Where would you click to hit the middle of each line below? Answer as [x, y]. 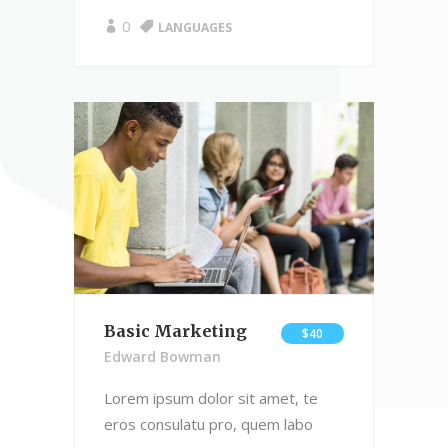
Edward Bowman [162, 357]
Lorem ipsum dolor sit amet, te [211, 398]
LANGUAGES [195, 28]
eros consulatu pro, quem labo [208, 424]
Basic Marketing [175, 331]
